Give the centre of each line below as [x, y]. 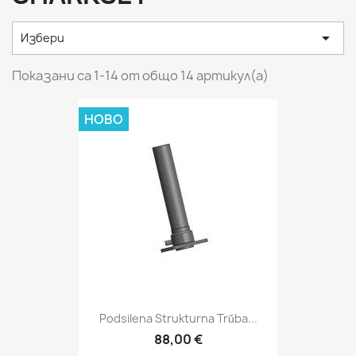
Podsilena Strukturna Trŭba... [178, 319]
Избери [43, 38]
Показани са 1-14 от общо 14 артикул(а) [140, 75]
